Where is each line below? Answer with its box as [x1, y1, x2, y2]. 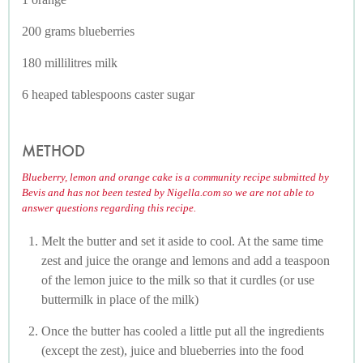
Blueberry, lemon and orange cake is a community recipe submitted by [22, 171, 329, 184]
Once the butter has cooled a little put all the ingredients [41, 323, 324, 338]
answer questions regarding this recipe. [22, 202, 196, 215]
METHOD [22, 140, 85, 161]
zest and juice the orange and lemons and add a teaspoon [41, 253, 330, 267]
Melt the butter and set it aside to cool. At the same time [41, 233, 323, 248]
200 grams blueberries [22, 23, 135, 38]
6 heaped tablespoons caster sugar [22, 87, 194, 101]
